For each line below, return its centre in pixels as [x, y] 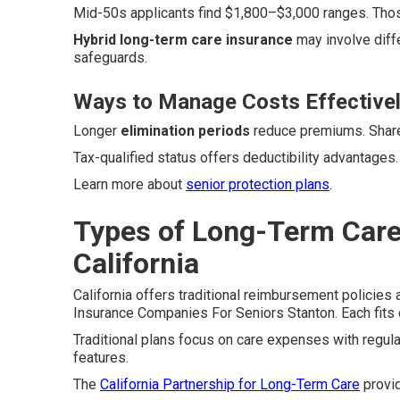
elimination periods [185, 131]
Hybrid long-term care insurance [183, 40]
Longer [97, 131]
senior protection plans [258, 184]
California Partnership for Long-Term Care [230, 384]
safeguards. [110, 58]
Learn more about [129, 184]
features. [101, 358]
